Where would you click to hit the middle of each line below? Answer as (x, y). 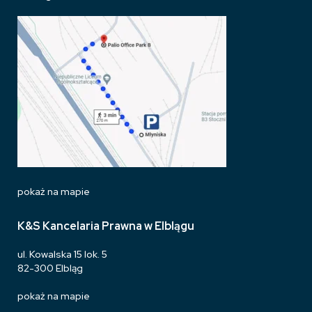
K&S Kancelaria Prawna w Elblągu (106, 226)
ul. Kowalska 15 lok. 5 (62, 254)
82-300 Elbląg (50, 268)
